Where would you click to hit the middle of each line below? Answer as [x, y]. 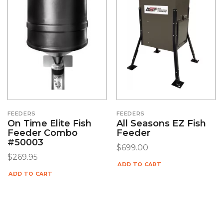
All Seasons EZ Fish [161, 124]
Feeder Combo [42, 133]
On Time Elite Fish [49, 124]
